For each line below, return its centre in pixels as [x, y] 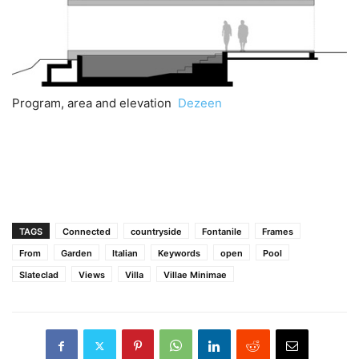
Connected [87, 232]
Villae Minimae [195, 275]
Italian [125, 254]
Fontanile [222, 232]
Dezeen [200, 103]
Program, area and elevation [95, 103]
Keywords [179, 254]
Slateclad [39, 275]
